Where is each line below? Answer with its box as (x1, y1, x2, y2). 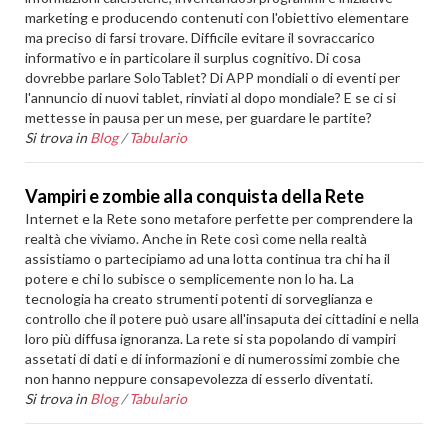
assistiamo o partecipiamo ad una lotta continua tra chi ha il (25, 250, 391, 267)
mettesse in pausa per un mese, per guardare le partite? (25, 109, 373, 126)
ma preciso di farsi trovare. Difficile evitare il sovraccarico (25, 29, 376, 46)
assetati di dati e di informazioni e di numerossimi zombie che (25, 350, 401, 367)
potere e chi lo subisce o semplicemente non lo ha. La (25, 270, 355, 287)
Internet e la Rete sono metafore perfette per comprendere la (25, 210, 414, 227)
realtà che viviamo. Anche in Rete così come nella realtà (25, 230, 368, 247)
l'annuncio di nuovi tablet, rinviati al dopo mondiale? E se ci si (25, 89, 397, 106)
